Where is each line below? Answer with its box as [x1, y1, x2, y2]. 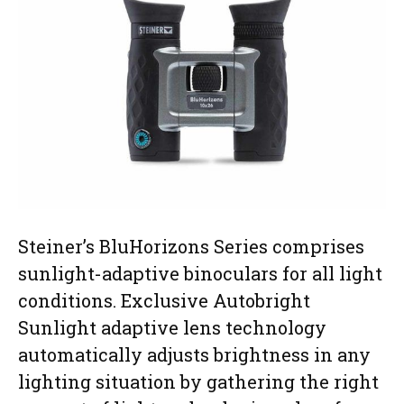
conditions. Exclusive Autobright [18, 288, 310, 312]
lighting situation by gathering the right [18, 369, 379, 393]
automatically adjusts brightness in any [18, 342, 371, 366]
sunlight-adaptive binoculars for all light [18, 261, 382, 285]
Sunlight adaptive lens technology [18, 315, 326, 339]
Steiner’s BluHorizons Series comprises [18, 234, 364, 258]
